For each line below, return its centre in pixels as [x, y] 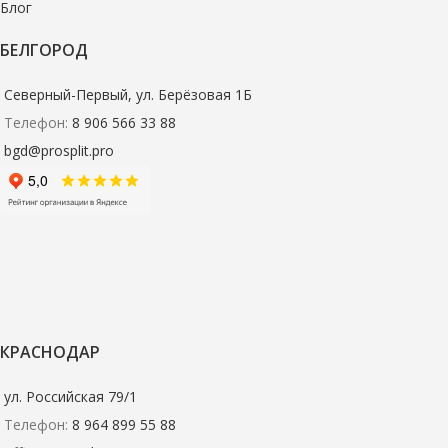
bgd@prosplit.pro [59, 151]
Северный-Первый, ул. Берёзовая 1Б [128, 95]
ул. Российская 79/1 [70, 397]
